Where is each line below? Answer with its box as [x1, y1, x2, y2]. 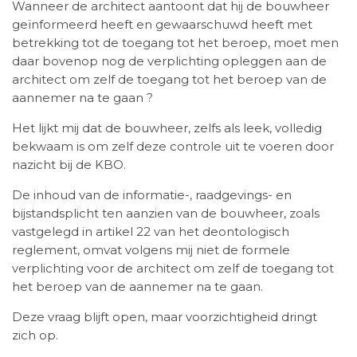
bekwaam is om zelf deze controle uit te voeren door [12, 139, 334, 155]
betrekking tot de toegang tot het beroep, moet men [12, 35, 339, 51]
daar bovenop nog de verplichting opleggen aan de [12, 53, 327, 69]
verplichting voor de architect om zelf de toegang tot [12, 261, 334, 277]
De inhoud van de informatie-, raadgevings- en [12, 187, 292, 203]
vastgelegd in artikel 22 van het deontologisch [12, 224, 289, 240]
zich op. [12, 328, 58, 343]
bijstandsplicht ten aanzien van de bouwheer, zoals [12, 206, 320, 222]
